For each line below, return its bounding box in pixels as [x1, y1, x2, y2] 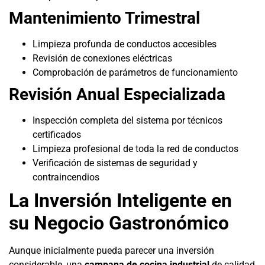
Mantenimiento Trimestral [9, 8, 200, 28]
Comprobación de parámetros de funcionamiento [33, 67, 238, 79]
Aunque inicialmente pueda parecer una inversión [9, 245, 214, 257]
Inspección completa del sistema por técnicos [33, 115, 222, 127]
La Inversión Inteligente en [9, 189, 232, 212]
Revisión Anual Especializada [9, 85, 225, 105]
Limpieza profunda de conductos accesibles [33, 38, 216, 50]
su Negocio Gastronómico [9, 212, 229, 235]
